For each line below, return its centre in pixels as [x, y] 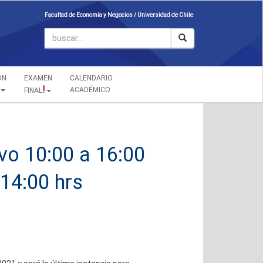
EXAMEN [38, 78]
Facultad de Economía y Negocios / [91, 15]
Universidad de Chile [165, 15]
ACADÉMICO [90, 90]
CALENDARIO [91, 78]
